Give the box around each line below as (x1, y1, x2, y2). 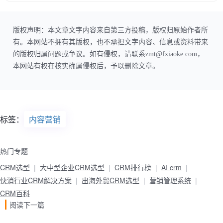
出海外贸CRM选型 (82, 175, 139, 186)
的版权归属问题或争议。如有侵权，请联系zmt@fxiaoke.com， (13, 50, 204, 58)
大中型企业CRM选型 (40, 162, 105, 173)
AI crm (161, 162, 182, 173)
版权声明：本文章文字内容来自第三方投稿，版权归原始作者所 (13, 26, 208, 34)
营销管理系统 (149, 175, 191, 186)
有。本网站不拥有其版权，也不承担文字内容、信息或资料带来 (13, 38, 208, 46)
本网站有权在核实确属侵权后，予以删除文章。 (13, 62, 159, 70)
